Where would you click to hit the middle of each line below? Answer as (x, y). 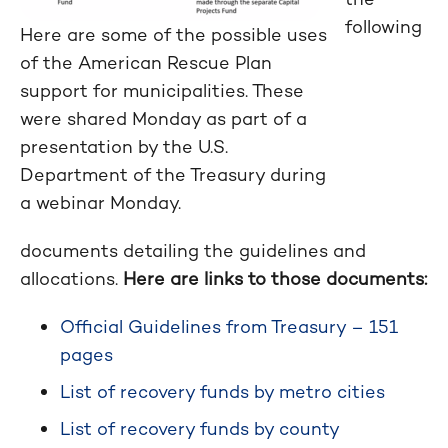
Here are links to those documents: (275, 278)
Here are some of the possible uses (173, 34)
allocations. (71, 278)
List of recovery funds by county (200, 428)
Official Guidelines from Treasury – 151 (229, 326)
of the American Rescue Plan (146, 62)
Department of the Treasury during (173, 174)
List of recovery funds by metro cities (222, 391)
